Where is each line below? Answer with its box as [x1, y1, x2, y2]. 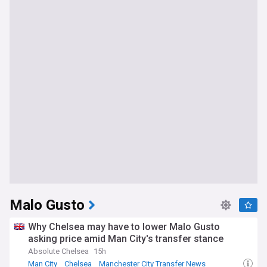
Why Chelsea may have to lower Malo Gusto [28, 221, 220, 232]
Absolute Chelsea [28, 247, 89, 256]
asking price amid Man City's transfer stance [28, 233, 223, 244]
